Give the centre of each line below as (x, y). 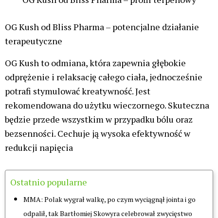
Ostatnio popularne (49, 182)
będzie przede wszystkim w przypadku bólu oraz (99, 119)
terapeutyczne (34, 41)
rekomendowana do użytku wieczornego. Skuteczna (107, 105)
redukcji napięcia (39, 147)
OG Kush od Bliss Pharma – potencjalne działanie (102, 27)
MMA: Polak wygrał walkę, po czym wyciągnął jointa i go (109, 200)
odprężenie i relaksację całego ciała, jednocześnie (104, 77)
